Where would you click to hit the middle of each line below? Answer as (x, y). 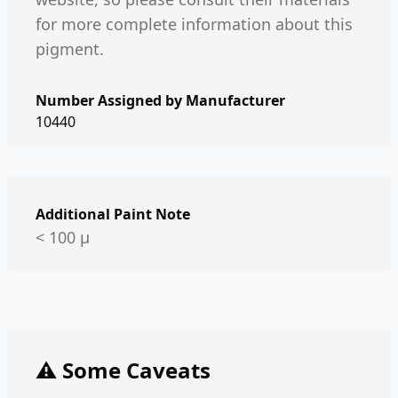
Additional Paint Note (113, 214)
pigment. (70, 49)
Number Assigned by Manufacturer (160, 100)
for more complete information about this (194, 24)
